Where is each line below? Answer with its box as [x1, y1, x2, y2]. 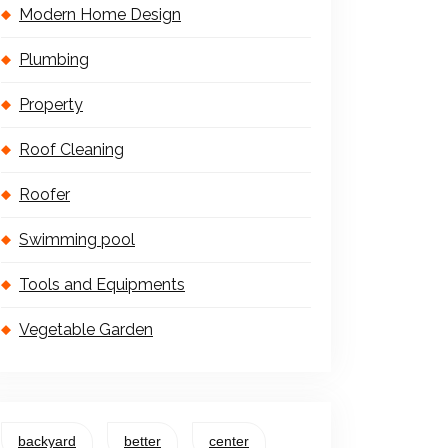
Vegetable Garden [19, 320, 153, 340]
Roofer [19, 185, 70, 205]
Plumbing [19, 50, 89, 70]
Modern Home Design [19, 5, 181, 25]
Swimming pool [19, 230, 135, 250]
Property [19, 95, 83, 115]
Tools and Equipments [19, 275, 185, 295]
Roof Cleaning [19, 140, 124, 160]
